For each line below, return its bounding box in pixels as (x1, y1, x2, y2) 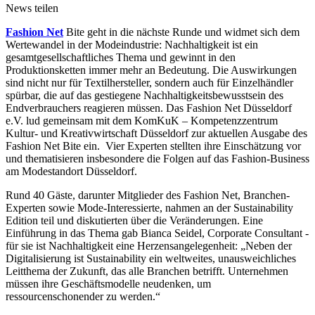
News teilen (6, 1, 58, 14)
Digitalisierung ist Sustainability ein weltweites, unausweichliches (6, 252, 296, 264)
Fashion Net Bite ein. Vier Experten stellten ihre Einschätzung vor (6, 139, 301, 152)
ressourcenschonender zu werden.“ (6, 290, 160, 302)
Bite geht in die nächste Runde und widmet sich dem (63, 25, 300, 38)
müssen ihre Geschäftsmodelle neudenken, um (6, 277, 211, 290)
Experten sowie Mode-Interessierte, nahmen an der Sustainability (6, 201, 293, 214)
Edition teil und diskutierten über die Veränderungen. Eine (6, 214, 263, 226)
